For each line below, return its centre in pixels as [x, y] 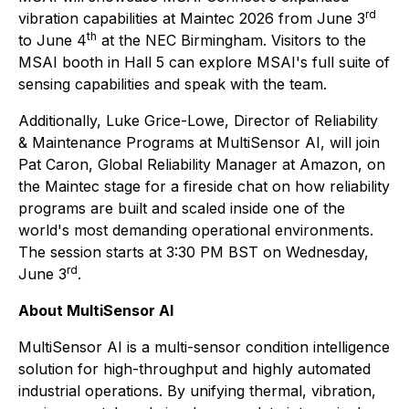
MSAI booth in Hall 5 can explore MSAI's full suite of [204, 62]
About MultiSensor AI [96, 310]
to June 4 [52, 40]
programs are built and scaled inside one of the [182, 208]
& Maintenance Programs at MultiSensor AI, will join [199, 142]
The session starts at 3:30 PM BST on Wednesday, [194, 252]
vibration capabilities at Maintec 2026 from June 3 [192, 18]
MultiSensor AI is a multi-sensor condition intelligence [204, 347]
